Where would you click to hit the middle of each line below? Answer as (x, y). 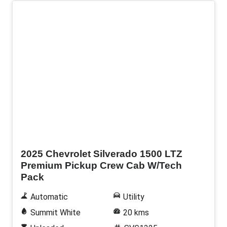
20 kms (136, 213)
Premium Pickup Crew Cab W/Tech (101, 166)
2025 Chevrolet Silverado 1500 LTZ (102, 154)
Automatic (49, 197)
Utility (134, 197)
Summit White (55, 213)
